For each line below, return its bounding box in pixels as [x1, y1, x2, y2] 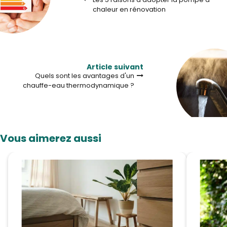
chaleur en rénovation [93, 5, 166, 15]
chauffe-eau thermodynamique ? [23, 81, 134, 91]
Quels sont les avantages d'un [35, 71, 134, 81]
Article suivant [87, 62, 143, 72]
